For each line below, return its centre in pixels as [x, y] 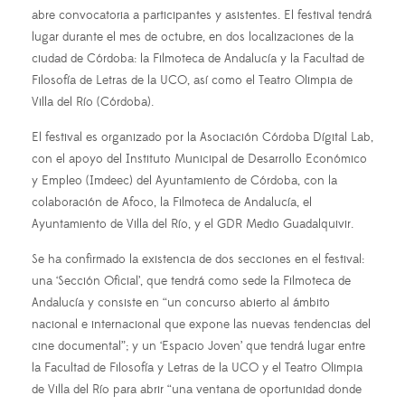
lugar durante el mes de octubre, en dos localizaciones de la [193, 37]
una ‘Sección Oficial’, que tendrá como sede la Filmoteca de [191, 281]
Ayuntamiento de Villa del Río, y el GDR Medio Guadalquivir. [193, 224]
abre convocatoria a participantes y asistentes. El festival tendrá [202, 15]
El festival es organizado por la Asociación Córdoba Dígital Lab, [202, 137]
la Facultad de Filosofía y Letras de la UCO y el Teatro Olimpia [197, 367]
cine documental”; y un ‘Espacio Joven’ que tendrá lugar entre [198, 346]
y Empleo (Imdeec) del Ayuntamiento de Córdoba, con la [184, 180]
